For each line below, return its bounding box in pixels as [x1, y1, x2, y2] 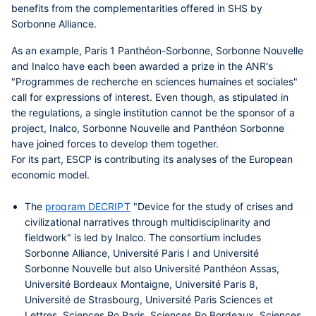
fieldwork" [25, 231, 72, 244]
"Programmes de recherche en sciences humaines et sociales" [11, 75, 298, 88]
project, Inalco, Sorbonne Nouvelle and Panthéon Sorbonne [11, 122, 284, 135]
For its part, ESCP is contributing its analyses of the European [11, 153, 293, 166]
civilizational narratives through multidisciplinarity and [25, 216, 272, 229]
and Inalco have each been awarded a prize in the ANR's [11, 60, 273, 73]
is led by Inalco [74, 231, 144, 244]
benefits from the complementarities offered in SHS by [11, 2, 262, 15]
